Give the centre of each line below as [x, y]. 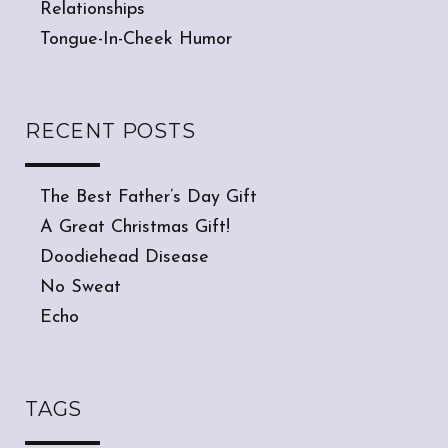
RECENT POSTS [110, 130]
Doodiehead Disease [124, 257]
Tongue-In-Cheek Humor [136, 39]
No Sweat [80, 287]
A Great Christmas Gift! [135, 227]
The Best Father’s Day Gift [148, 197]
